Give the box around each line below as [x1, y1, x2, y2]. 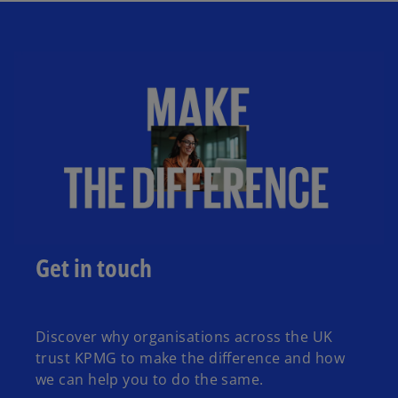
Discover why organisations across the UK [36, 326, 333, 346]
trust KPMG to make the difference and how [36, 347, 346, 368]
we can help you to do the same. [36, 369, 264, 389]
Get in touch [36, 250, 152, 284]
